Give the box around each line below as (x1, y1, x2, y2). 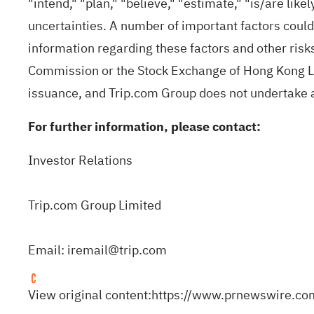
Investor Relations (28, 151, 132, 170)
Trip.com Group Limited (28, 196, 161, 214)
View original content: (28, 285, 151, 304)
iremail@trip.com (67, 240, 167, 259)
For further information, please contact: (28, 117, 261, 136)
